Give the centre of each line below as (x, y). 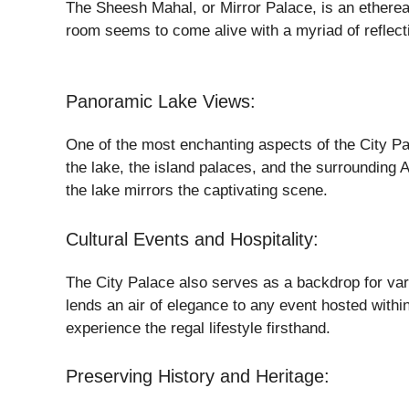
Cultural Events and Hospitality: (192, 239)
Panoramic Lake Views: (161, 101)
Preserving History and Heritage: (198, 376)
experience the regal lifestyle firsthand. (198, 328)
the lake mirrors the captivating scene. (197, 190)
